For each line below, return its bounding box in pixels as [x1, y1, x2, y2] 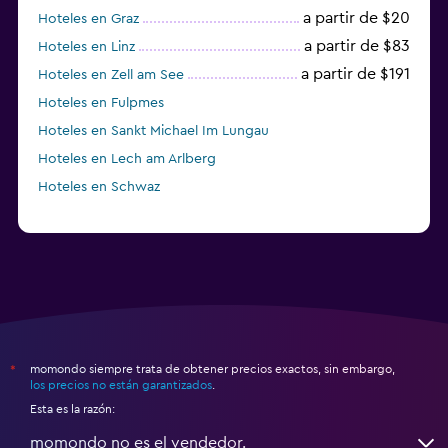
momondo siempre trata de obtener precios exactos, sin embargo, [30, 362, 395, 375]
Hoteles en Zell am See [38, 67, 184, 82]
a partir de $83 [304, 37, 410, 54]
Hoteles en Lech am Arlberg [38, 151, 216, 166]
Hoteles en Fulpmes [38, 95, 164, 110]
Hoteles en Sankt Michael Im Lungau [38, 123, 269, 138]
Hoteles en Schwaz [38, 179, 160, 194]
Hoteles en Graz [38, 11, 139, 26]
